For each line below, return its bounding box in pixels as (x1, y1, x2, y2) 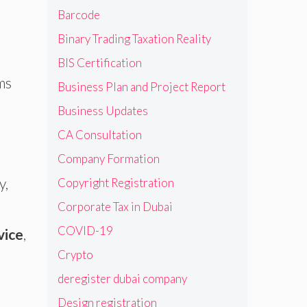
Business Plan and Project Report (57, 79, 225, 94)
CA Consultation (57, 127, 142, 142)
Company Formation (57, 151, 160, 166)
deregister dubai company (57, 271, 187, 286)
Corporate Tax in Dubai (57, 199, 173, 214)
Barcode (57, 7, 100, 22)
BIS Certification (57, 55, 142, 70)
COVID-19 (57, 223, 113, 238)
